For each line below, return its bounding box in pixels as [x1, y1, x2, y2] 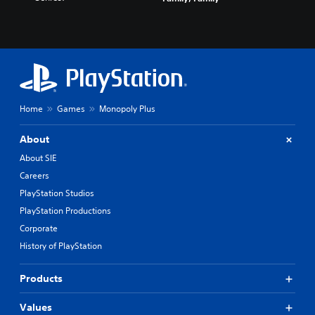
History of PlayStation [20, 240, 102, 252]
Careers [20, 169, 49, 181]
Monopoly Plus [99, 103, 155, 115]
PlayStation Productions [20, 205, 111, 217]
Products [20, 272, 63, 285]
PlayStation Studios [20, 187, 94, 199]
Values [20, 301, 52, 314]
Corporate [20, 222, 58, 234]
